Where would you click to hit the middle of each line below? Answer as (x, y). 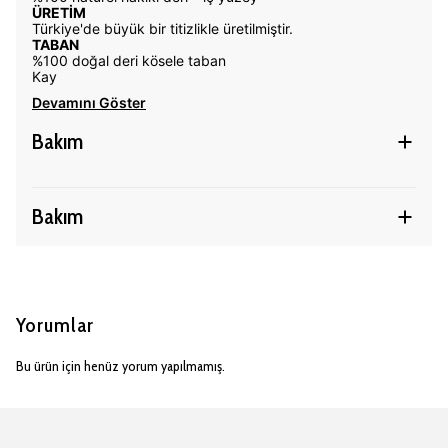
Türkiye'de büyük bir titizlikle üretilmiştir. (162, 28)
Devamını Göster (89, 102)
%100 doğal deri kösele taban (129, 60)
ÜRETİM (59, 12)
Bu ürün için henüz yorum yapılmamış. (120, 366)
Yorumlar (55, 325)
